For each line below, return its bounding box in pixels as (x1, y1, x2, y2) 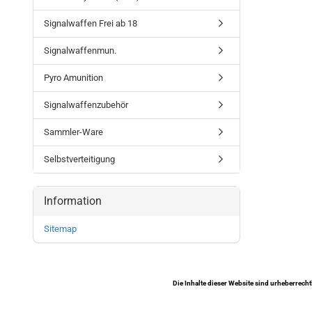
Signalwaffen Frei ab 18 (44, 18, 137, 29)
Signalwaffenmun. (44, 45, 116, 56)
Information (44, 194, 102, 208)
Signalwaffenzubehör (44, 100, 128, 110)
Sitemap (44, 224, 77, 234)
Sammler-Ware (44, 127, 103, 137)
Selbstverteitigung (44, 154, 115, 164)
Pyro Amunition (44, 72, 103, 83)
